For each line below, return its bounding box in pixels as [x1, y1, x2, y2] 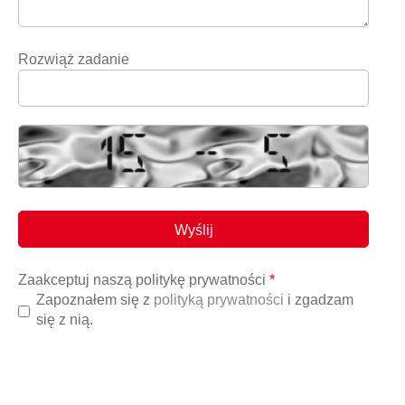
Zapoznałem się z [36, 292, 154, 308]
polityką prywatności [154, 292, 284, 308]
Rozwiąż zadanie [18, 52, 129, 68]
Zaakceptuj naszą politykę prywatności [18, 272, 266, 288]
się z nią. [36, 312, 93, 328]
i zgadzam [284, 292, 353, 308]
